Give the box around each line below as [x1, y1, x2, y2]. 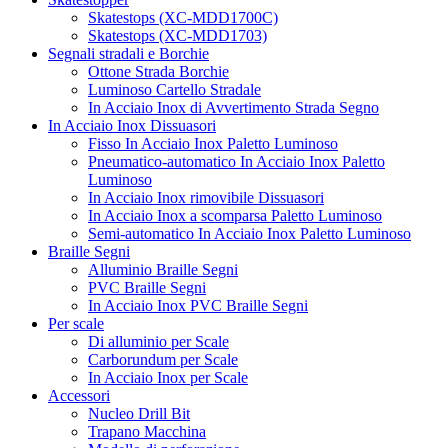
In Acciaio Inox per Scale [88, 368, 248, 386]
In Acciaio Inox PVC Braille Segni [88, 296, 308, 314]
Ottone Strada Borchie [88, 62, 229, 80]
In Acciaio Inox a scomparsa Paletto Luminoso [88, 206, 382, 224]
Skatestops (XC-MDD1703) [88, 26, 267, 44]
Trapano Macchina [88, 422, 206, 440]
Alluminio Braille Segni [88, 260, 238, 278]
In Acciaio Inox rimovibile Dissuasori [88, 188, 324, 206]
